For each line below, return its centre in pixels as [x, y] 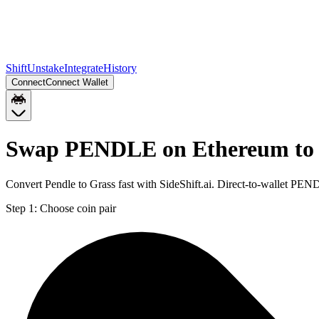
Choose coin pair [78, 208]
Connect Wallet [77, 82]
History [120, 68]
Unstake [46, 68]
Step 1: [21, 208]
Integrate [84, 68]
